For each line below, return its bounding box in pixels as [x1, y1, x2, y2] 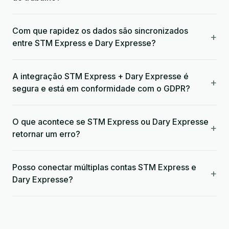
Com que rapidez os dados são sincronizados [12, 26, 188, 36]
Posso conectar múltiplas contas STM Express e [12, 162, 196, 172]
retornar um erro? [12, 129, 80, 139]
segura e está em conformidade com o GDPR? [12, 83, 190, 94]
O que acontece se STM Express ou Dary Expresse [12, 117, 209, 127]
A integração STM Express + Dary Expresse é [12, 71, 189, 81]
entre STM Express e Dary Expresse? [12, 38, 156, 48]
